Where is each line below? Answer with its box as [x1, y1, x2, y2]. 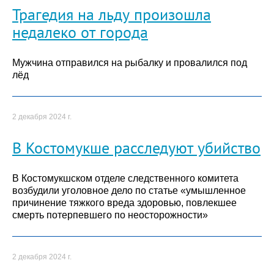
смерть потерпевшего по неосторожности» [12, 210, 208, 221]
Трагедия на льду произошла [12, 4, 211, 25]
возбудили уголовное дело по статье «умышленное [12, 185, 246, 196]
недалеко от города [12, 21, 148, 43]
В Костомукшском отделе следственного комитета [12, 173, 239, 184]
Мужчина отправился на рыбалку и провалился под [12, 57, 247, 68]
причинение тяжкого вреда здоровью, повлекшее [12, 198, 237, 209]
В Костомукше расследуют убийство [12, 136, 261, 158]
